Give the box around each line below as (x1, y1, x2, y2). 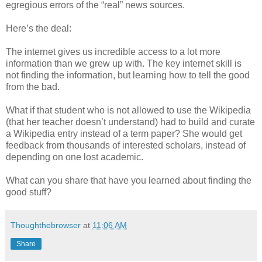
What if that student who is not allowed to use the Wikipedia (6, 105, 251, 115)
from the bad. (6, 81, 60, 92)
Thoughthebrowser (11, 220, 81, 230)
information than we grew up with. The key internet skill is (6, 58, 242, 68)
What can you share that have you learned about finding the (6, 175, 251, 185)
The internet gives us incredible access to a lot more (6, 46, 220, 57)
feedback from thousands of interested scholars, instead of (6, 140, 246, 150)
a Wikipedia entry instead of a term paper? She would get (6, 128, 242, 139)
